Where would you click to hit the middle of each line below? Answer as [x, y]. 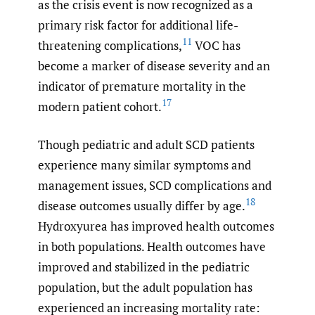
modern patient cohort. [100, 106]
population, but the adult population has [145, 288]
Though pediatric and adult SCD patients [146, 145]
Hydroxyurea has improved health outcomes [156, 226]
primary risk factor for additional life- [138, 25]
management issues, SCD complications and [155, 186]
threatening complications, [110, 45]
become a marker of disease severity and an [154, 65]
